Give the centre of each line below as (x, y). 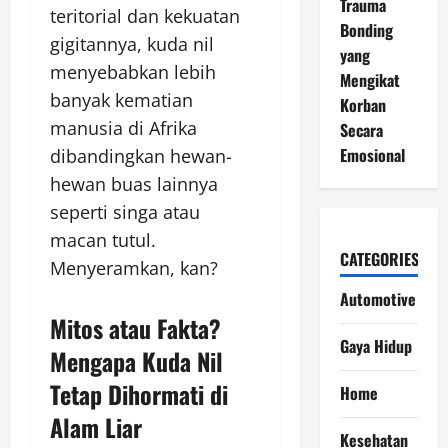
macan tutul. (103, 239)
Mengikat (369, 80)
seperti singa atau (125, 211)
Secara (361, 130)
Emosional (372, 155)
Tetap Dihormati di (139, 393)
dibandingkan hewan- (141, 155)
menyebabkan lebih (133, 71)
